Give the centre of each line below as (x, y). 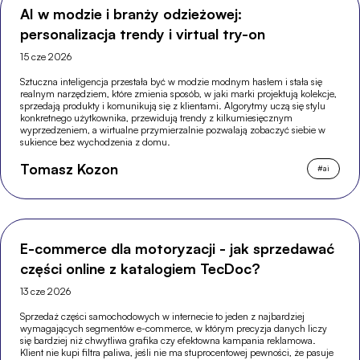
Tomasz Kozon (70, 168)
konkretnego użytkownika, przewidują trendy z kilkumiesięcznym (157, 118)
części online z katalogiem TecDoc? (141, 268)
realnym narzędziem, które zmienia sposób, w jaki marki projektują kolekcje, (179, 94)
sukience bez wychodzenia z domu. (96, 142)
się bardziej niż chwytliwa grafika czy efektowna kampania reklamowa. (168, 340)
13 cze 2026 (46, 291)
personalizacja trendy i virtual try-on (143, 34)
